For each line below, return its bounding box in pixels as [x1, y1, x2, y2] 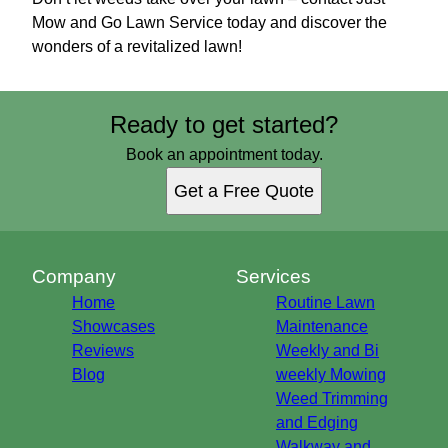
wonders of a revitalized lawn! [32, 38, 242, 56]
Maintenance [276, 318, 368, 336]
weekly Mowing [276, 366, 386, 384]
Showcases [72, 318, 155, 336]
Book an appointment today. [125, 146, 323, 164]
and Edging [276, 414, 358, 432]
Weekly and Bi [276, 342, 379, 360]
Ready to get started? [110, 111, 338, 139]
